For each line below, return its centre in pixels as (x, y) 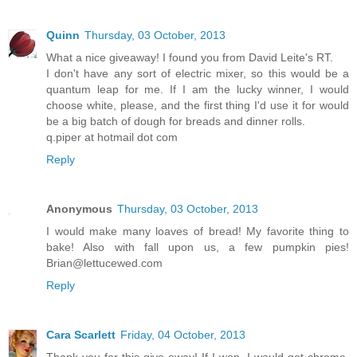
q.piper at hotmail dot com (112, 137)
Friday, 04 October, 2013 (183, 334)
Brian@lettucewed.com (104, 263)
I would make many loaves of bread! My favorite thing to (198, 231)
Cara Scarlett (81, 334)
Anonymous (79, 208)
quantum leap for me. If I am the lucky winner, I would (198, 89)
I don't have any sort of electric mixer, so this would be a (198, 73)
